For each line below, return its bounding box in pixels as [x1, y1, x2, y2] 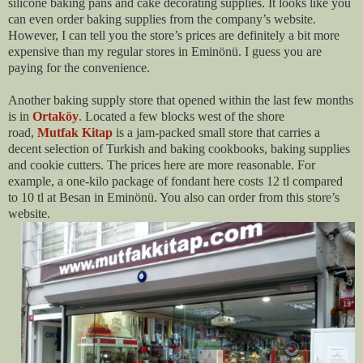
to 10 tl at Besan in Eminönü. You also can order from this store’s [8, 190, 340, 205]
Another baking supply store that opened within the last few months [8, 93, 353, 108]
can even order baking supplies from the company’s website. [8, 12, 316, 27]
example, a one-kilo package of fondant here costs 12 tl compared [8, 174, 343, 189]
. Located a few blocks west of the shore [79, 109, 284, 124]
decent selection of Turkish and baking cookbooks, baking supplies [8, 142, 350, 156]
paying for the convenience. [8, 61, 150, 75]
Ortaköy [32, 109, 79, 124]
